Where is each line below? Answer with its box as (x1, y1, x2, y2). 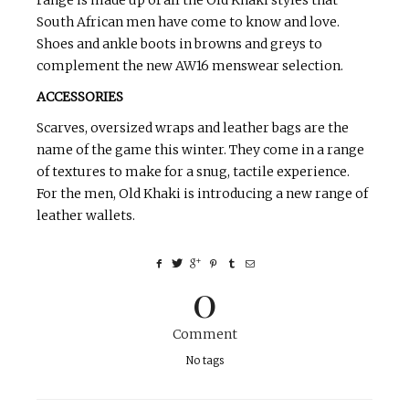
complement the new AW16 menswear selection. (37, 58, 343, 74)
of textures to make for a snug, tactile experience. (37, 163, 350, 180)
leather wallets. (37, 207, 135, 224)
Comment (172, 326, 237, 342)
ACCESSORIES (37, 89, 123, 105)
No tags (185, 354, 224, 367)
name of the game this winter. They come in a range (37, 142, 364, 158)
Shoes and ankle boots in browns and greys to (37, 36, 322, 52)
